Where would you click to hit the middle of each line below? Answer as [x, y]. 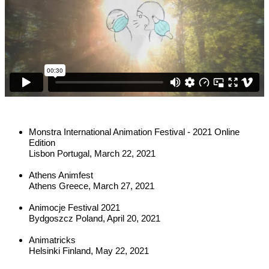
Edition [42, 143]
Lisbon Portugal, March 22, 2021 [92, 153]
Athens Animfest [61, 175]
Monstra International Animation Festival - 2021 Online [134, 132]
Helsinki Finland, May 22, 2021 [89, 251]
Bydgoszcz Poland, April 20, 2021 [95, 218]
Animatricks [52, 240]
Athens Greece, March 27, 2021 [92, 186]
